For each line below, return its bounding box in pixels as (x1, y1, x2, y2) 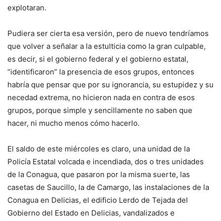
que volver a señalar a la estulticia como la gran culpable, (7, 41, 206, 51)
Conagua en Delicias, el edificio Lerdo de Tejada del (7, 195, 188, 205)
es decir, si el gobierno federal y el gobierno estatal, (7, 54, 188, 64)
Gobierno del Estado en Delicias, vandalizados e (7, 208, 175, 218)
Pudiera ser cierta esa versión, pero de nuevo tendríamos (7, 29, 209, 38)
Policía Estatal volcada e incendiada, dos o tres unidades (7, 157, 204, 167)
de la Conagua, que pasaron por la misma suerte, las (7, 170, 190, 180)
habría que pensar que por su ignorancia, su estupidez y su (7, 80, 214, 90)
